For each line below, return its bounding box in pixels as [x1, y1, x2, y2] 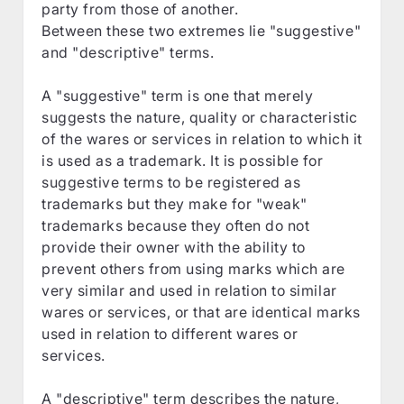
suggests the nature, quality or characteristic [41, 107, 358, 126]
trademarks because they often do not [41, 216, 310, 234]
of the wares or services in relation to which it [41, 129, 363, 148]
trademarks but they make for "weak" [41, 194, 308, 213]
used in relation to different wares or [41, 324, 298, 343]
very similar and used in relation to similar [41, 280, 337, 299]
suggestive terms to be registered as [41, 172, 301, 191]
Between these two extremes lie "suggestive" [41, 21, 362, 40]
